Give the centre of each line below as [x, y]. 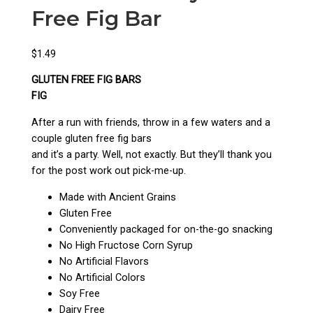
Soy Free [80, 293]
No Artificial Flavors [104, 261]
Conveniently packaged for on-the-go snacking [166, 229]
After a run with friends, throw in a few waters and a [151, 122]
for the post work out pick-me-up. [109, 170]
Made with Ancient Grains [118, 197]
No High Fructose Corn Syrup [126, 245]
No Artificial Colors [103, 277]
